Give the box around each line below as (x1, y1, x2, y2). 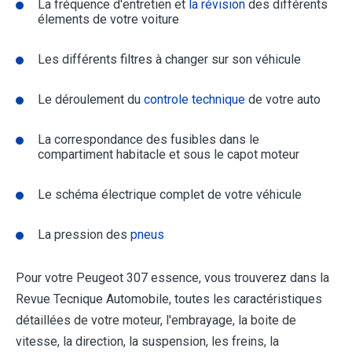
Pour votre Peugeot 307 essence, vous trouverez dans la (16, 270, 329, 286)
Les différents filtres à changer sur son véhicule (38, 52, 301, 68)
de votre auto (245, 92, 321, 108)
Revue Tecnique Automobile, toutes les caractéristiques (16, 291, 322, 307)
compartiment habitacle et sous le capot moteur (38, 147, 299, 163)
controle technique (144, 92, 245, 108)
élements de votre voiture (38, 12, 179, 27)
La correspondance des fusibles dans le (38, 132, 259, 148)
